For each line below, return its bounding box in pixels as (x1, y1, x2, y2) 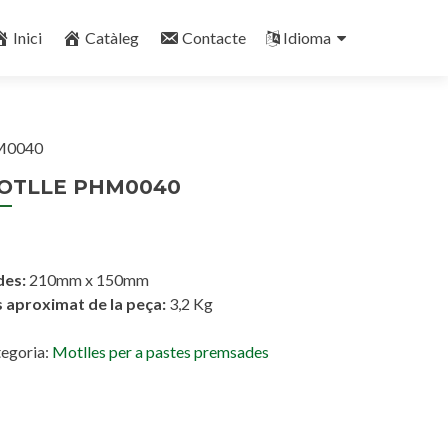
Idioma (283, 28, 331, 47)
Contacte (182, 28, 246, 47)
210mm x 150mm (26, 270, 150, 289)
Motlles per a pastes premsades (52, 342, 270, 361)
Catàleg (85, 28, 139, 47)
